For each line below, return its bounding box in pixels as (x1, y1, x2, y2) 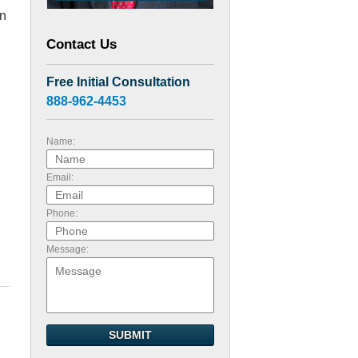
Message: (46, 244, 89, 255)
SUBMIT (109, 328, 152, 341)
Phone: (46, 208, 78, 219)
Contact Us (46, 37, 117, 52)
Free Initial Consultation (46, 75, 190, 89)
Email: (46, 172, 74, 183)
